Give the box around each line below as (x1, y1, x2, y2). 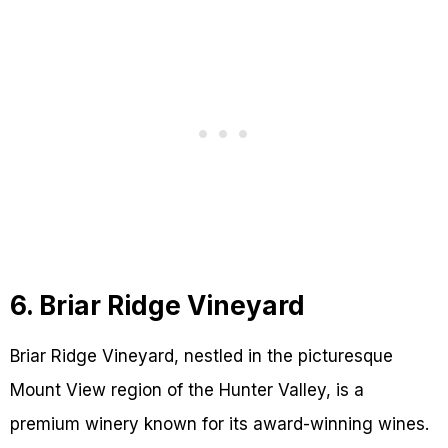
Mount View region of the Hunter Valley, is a (10, 380, 364, 401)
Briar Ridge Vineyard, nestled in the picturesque (10, 346, 393, 367)
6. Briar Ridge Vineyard (10, 290, 305, 322)
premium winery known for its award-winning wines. (10, 414, 429, 435)
